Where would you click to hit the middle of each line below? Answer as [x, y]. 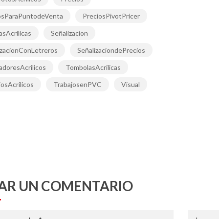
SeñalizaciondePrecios [111, 50]
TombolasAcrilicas [93, 67]
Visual [130, 85]
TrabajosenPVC [77, 85]
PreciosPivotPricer [111, 16]
